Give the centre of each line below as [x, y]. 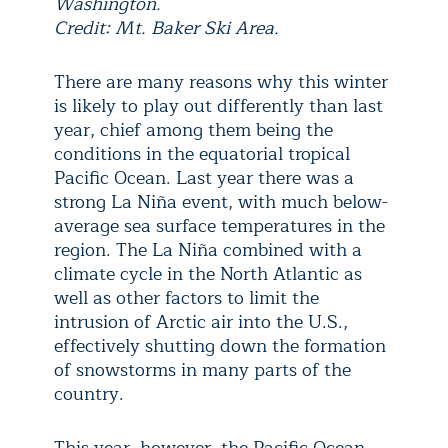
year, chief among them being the [193, 130]
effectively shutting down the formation [220, 346]
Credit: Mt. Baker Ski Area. [166, 28]
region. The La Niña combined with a [208, 250]
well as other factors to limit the [186, 298]
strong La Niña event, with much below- [221, 202]
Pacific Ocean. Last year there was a [204, 178]
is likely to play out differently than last [218, 106]
